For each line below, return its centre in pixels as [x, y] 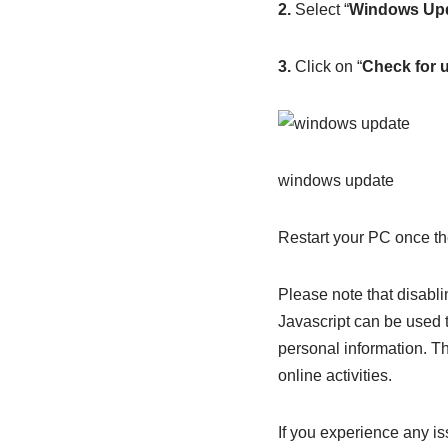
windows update [335, 181]
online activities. [334, 376]
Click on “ [326, 67]
